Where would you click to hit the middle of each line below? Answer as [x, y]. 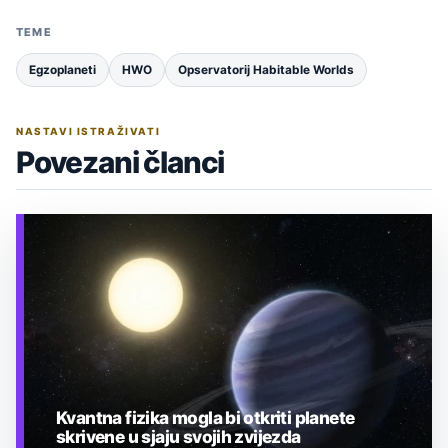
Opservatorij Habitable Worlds [266, 70]
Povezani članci [120, 162]
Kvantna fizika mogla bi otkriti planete [205, 418]
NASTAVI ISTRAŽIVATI [88, 131]
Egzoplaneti [62, 70]
